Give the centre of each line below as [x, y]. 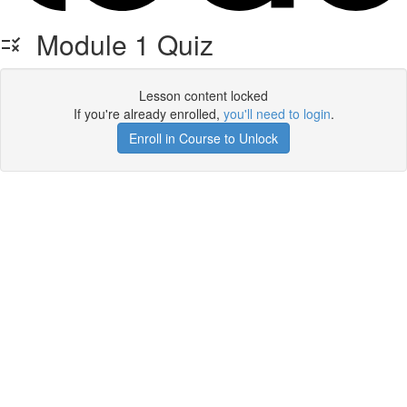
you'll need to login [277, 114]
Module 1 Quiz [118, 44]
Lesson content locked [203, 95]
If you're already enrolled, [148, 114]
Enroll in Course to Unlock [203, 138]
